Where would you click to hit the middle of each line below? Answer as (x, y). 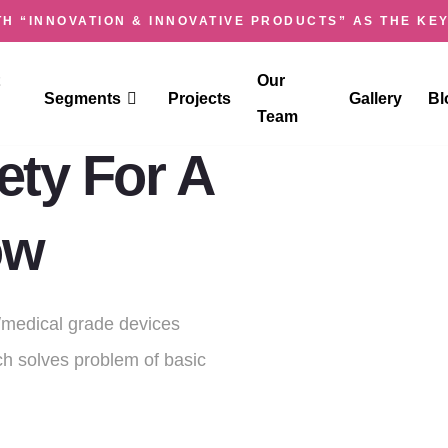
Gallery (376, 98)
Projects (199, 98)
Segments (82, 98)
